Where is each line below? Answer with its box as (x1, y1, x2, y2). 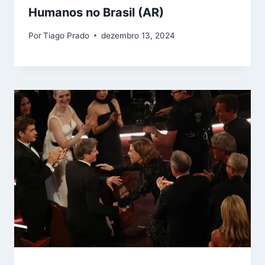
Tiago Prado (43, 30, 90, 40)
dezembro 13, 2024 (101, 30, 176, 40)
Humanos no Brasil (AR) (28, 5, 164, 20)
